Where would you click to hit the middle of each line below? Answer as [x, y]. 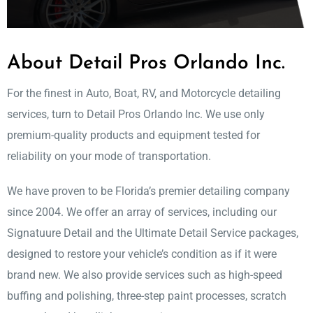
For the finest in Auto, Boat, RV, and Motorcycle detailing [144, 94]
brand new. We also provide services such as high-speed [145, 275]
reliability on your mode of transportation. [109, 156]
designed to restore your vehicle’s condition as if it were [142, 254]
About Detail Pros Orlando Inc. [146, 64]
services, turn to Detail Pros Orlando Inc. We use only [136, 115]
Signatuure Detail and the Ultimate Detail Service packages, [153, 233]
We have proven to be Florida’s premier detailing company [148, 191]
